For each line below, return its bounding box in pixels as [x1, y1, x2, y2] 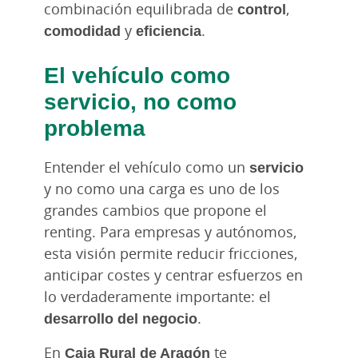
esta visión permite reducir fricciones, [44, 243, 297, 263]
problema [44, 111, 145, 142]
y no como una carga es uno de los [44, 178, 280, 198]
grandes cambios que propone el [44, 200, 267, 220]
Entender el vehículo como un [44, 157, 249, 177]
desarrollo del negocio [44, 308, 197, 328]
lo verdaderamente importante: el [44, 286, 271, 306]
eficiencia [136, 20, 201, 40]
